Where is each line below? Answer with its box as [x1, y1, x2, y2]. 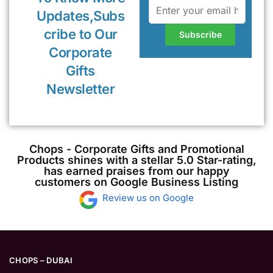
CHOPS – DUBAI [9, 255, 73, 266]
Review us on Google [102, 191, 194, 204]
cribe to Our [43, 26, 118, 42]
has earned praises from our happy [43, 164, 230, 177]
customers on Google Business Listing [35, 175, 238, 188]
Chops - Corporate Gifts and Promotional [29, 142, 244, 155]
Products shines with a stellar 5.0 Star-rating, [16, 153, 257, 166]
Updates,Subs [37, 7, 125, 24]
